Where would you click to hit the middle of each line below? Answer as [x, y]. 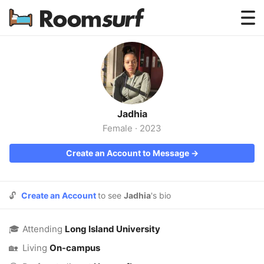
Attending [44, 229]
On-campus [75, 248]
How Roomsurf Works [132, 75]
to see [111, 195]
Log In [132, 100]
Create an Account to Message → [132, 153]
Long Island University [113, 229]
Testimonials [132, 49]
